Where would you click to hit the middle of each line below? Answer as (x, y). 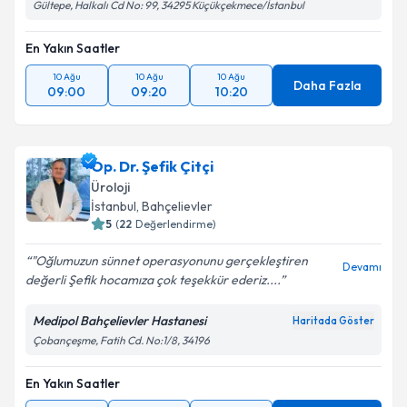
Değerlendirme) (176, 224)
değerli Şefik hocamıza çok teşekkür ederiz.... (153, 280)
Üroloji (110, 187)
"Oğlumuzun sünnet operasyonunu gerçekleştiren (169, 261)
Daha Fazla (327, 85)
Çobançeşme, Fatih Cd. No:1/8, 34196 (121, 340)
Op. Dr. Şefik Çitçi (152, 166)
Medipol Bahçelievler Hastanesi (119, 321)
